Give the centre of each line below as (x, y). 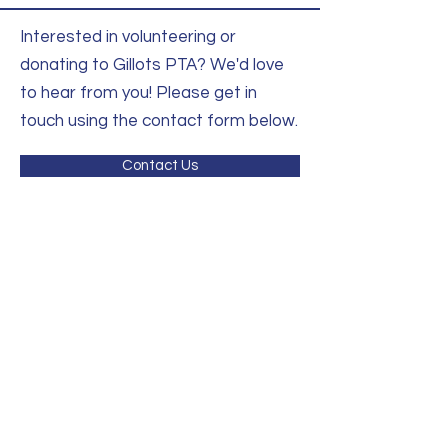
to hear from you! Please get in (138, 93)
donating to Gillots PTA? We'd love (152, 65)
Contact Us (160, 165)
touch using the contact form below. (159, 121)
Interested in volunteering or (128, 37)
